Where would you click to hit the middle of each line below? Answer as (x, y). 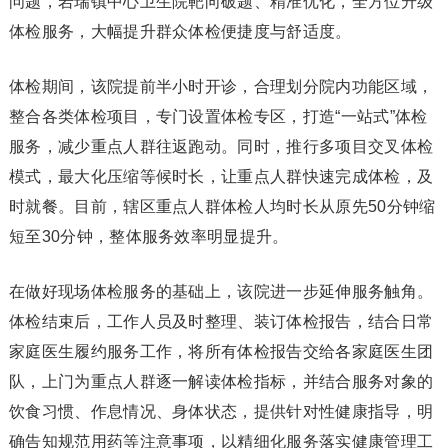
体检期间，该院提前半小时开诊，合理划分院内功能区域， (221, 86)
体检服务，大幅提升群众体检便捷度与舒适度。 (180, 31)
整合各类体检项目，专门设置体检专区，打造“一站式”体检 (218, 116)
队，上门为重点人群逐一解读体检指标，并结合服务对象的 (221, 381)
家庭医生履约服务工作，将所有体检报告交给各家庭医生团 (221, 351)
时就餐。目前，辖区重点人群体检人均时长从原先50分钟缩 (222, 206)
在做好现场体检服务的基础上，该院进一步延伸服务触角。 (221, 291)
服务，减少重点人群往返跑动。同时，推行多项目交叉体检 (221, 146)
